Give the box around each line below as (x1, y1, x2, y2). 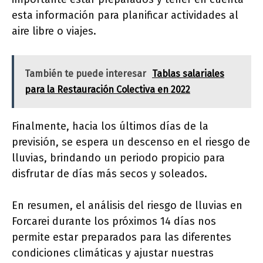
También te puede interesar (25, 68, 146, 80)
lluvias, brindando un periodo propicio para (12, 151, 225, 165)
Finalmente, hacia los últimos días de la (12, 120, 208, 133)
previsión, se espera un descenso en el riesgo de (12, 136, 250, 149)
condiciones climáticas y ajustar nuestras (12, 247, 214, 260)
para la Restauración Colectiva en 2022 (25, 84, 190, 96)
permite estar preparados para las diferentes (12, 231, 231, 244)
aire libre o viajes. (12, 25, 96, 38)
